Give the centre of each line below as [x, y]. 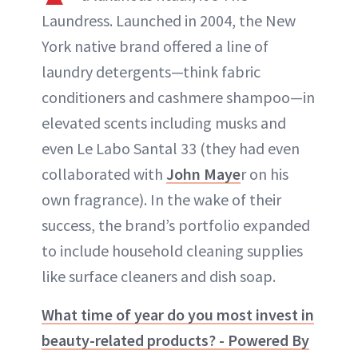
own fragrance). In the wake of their [161, 200]
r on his [265, 174]
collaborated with [104, 174]
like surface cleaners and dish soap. [159, 276]
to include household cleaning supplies [172, 251]
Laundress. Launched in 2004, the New [169, 21]
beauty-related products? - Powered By [175, 340]
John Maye [203, 174]
